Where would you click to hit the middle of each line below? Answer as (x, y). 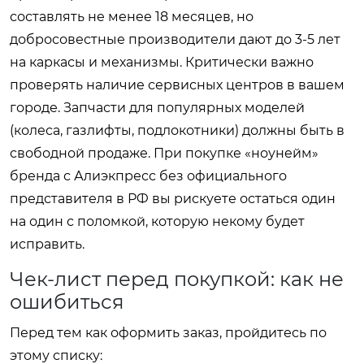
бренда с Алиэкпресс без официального (148, 175)
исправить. (47, 244)
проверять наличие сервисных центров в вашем (177, 84)
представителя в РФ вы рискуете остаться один (173, 198)
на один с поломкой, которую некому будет (157, 221)
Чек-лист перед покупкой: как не (177, 279)
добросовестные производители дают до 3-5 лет (175, 39)
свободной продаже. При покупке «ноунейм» (164, 153)
